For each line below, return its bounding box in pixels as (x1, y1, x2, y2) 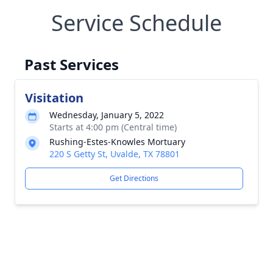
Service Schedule (51, 8, 222, 38)
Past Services (24, 54, 119, 74)
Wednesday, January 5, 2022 (49, 109, 164, 121)
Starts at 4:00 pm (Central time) (49, 121, 177, 133)
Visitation (25, 90, 83, 106)
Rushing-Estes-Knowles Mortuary (49, 136, 185, 147)
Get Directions (110, 173, 158, 183)
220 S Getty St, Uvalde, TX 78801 (49, 148, 180, 160)
